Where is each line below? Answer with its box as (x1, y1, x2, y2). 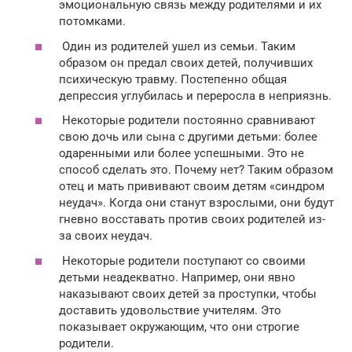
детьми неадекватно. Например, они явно (59, 269, 295, 284)
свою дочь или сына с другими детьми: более (59, 130, 317, 145)
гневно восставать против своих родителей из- (59, 212, 325, 227)
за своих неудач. (59, 229, 152, 244)
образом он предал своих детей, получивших (59, 55, 313, 70)
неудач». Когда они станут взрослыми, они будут (59, 196, 334, 211)
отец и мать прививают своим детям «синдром (59, 179, 324, 194)
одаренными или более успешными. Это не (59, 146, 304, 161)
